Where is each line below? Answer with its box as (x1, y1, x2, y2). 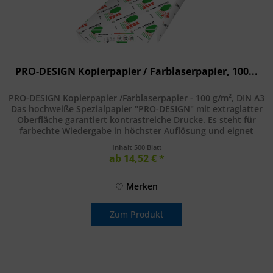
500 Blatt (133, 143, 161, 152)
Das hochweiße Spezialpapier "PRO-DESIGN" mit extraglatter (10, 103, 263, 115)
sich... (124, 136, 149, 148)
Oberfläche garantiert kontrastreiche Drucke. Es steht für (17, 114, 257, 126)
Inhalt (112, 143, 134, 152)
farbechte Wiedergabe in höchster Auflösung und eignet (19, 125, 254, 137)
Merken (126, 180, 158, 193)
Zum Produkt (110, 208, 164, 221)
